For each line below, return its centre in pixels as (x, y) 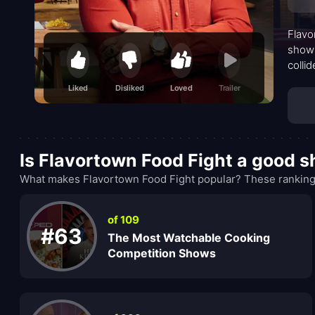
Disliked (130, 88)
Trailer (230, 88)
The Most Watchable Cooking (188, 237)
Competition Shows (161, 253)
